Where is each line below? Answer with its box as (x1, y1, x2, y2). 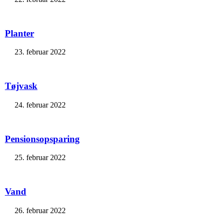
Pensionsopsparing (5, 133, 80, 144)
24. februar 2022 (15, 100, 66, 109)
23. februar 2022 (15, 48, 66, 56)
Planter (5, 28, 34, 38)
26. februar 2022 (15, 206, 66, 215)
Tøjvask (5, 81, 37, 91)
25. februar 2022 (15, 153, 66, 162)
